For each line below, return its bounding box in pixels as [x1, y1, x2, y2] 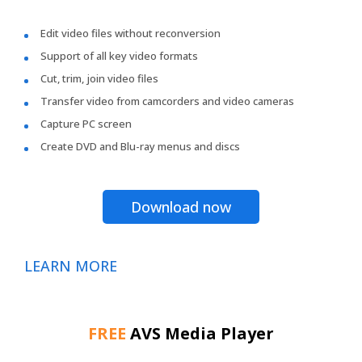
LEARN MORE [24, 256, 117, 276]
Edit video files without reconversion [40, 26, 221, 40]
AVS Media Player [130, 322, 274, 344]
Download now [131, 197, 231, 217]
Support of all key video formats [40, 48, 198, 63]
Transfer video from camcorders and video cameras [40, 94, 294, 108]
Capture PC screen [40, 116, 132, 131]
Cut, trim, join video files [40, 71, 158, 86]
